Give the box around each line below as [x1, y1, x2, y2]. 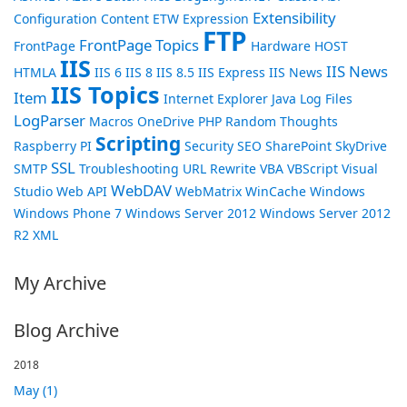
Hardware [251, 37, 311, 55]
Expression [183, 10, 249, 27]
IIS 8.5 [156, 64, 194, 81]
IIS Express [198, 64, 265, 81]
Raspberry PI [14, 137, 92, 154]
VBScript [287, 160, 338, 177]
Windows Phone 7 [14, 204, 122, 222]
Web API [56, 183, 107, 200]
